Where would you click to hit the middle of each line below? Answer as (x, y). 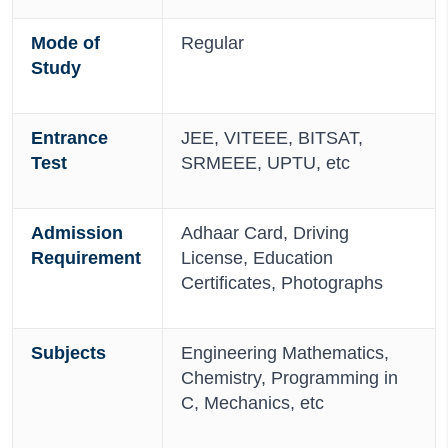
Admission (77, 233)
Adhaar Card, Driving (265, 233)
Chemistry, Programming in (289, 378)
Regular (212, 43)
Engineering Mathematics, (285, 353)
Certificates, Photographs (282, 283)
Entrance (69, 138)
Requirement (86, 258)
